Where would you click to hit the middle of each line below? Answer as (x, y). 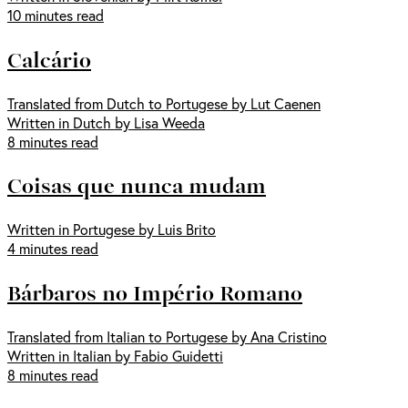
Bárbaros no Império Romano (155, 293)
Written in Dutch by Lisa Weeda (106, 122)
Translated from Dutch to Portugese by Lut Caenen (164, 103)
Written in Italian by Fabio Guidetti (115, 356)
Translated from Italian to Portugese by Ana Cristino (167, 337)
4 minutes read (53, 249)
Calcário (49, 59)
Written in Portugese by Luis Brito (112, 229)
